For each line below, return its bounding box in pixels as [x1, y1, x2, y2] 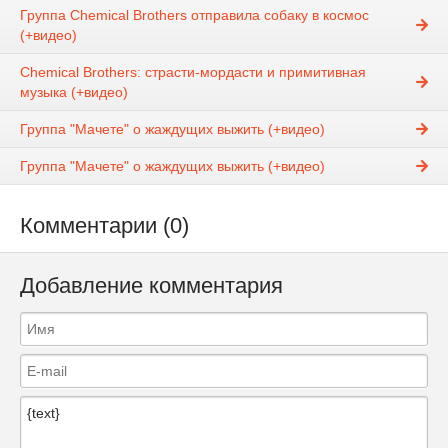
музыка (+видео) [20, 83, 128, 100]
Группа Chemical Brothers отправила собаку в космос [20, 6, 369, 23]
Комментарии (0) [20, 212, 189, 238]
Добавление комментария [20, 272, 283, 298]
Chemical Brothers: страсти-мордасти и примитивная [20, 63, 366, 80]
